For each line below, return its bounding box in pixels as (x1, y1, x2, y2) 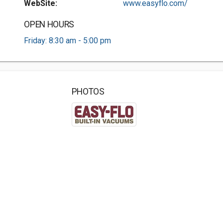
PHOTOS (71, 87, 105, 97)
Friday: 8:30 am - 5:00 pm (24, 36, 111, 45)
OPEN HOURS (24, 19, 74, 29)
